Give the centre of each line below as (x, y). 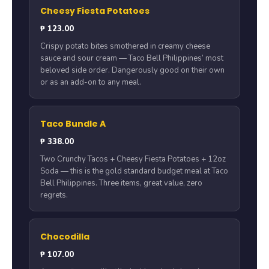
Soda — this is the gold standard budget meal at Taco (134, 171)
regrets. (54, 195)
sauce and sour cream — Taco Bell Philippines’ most (132, 59)
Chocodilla (65, 237)
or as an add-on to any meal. (91, 83)
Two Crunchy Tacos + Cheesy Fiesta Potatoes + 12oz (133, 159)
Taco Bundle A (73, 124)
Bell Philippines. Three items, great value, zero (121, 183)
